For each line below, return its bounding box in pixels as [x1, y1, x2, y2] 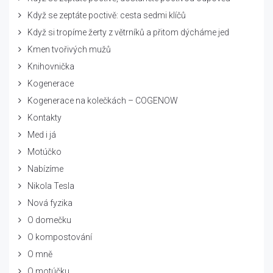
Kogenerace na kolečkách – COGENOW [27, 95, 178, 105]
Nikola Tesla [27, 180, 74, 191]
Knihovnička [27, 61, 74, 71]
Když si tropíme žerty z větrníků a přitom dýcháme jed [27, 27, 229, 37]
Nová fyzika [27, 197, 73, 208]
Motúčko [27, 146, 62, 157]
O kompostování [27, 232, 92, 242]
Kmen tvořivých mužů [27, 44, 111, 54]
